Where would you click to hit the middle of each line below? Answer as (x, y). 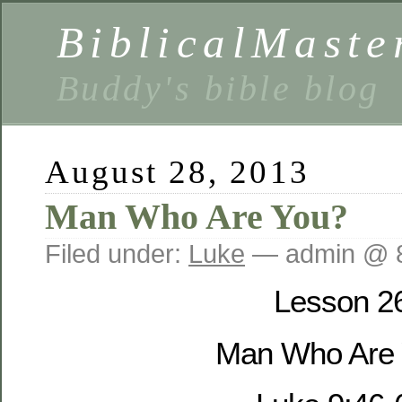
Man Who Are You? (197, 217)
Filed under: (117, 253)
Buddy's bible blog (218, 89)
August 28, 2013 (177, 172)
